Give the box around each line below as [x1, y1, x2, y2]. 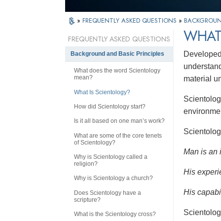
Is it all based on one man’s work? [74, 117, 165, 125]
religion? [74, 160, 98, 168]
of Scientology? [74, 139, 115, 146]
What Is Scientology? [74, 88, 130, 96]
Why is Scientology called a [74, 153, 147, 161]
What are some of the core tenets [74, 132, 162, 139]
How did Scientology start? [74, 103, 146, 110]
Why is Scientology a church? [74, 175, 153, 182]
